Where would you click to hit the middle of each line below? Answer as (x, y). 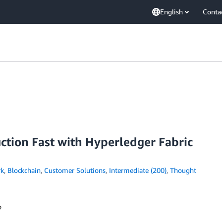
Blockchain (24, 170)
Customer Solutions (75, 170)
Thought (183, 170)
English (171, 12)
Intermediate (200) (138, 170)
